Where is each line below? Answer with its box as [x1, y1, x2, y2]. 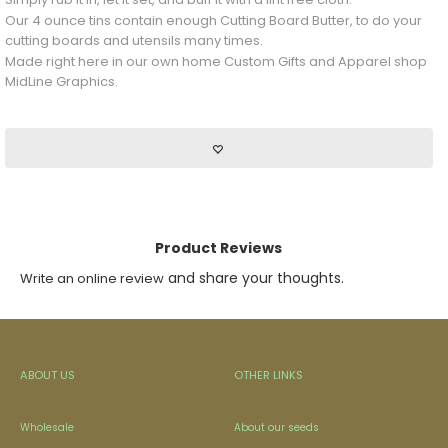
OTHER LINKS [233, 366, 303, 383]
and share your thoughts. [167, 268, 344, 289]
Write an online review [19, 269, 164, 289]
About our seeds [233, 419, 319, 435]
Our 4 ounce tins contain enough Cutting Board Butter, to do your [4, 11, 422, 31]
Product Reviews [155, 238, 283, 259]
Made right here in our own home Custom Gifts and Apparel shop [4, 52, 427, 72]
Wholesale [19, 419, 74, 435]
